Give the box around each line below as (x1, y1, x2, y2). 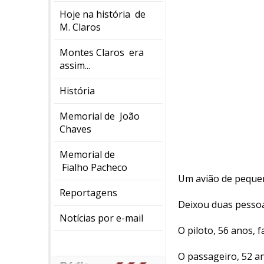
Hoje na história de (60, 8, 146, 21)
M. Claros (60, 21, 101, 34)
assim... (60, 59, 90, 72)
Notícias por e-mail (60, 212, 143, 225)
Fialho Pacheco (60, 161, 127, 174)
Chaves (60, 123, 91, 136)
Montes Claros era (60, 46, 144, 59)
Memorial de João (60, 110, 140, 123)
